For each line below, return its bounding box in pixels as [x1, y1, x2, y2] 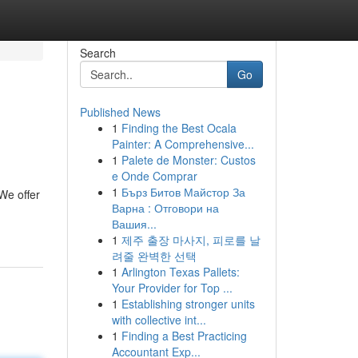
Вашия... [111, 216, 157, 232]
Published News [79, 104, 161, 120]
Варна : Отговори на [111, 200, 219, 216]
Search [79, 45, 116, 61]
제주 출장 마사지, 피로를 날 [121, 232, 261, 248]
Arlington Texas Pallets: [121, 264, 240, 280]
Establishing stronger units [121, 296, 255, 312]
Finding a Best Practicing [121, 328, 247, 344]
